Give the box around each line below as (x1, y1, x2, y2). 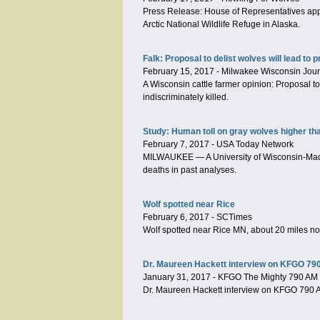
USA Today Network (216, 139, 294, 149)
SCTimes (216, 212, 252, 222)
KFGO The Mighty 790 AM (218, 272, 318, 282)
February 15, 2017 (143, 66, 214, 76)
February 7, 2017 (143, 139, 209, 149)
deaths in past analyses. (143, 165, 236, 175)
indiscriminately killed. (143, 92, 229, 102)
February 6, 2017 (143, 212, 209, 222)
